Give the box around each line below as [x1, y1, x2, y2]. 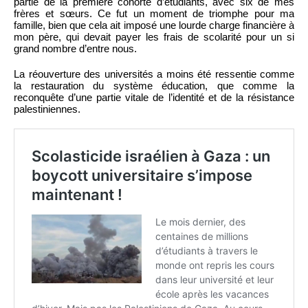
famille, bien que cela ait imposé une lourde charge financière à [14, 19, 294, 31]
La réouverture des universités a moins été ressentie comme [14, 67, 294, 80]
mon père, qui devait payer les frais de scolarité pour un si [14, 30, 294, 43]
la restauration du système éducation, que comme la [14, 79, 294, 91]
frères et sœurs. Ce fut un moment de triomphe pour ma [14, 7, 294, 19]
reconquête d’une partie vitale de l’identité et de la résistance [14, 91, 294, 103]
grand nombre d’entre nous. [14, 42, 137, 54]
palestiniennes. [14, 102, 80, 115]
